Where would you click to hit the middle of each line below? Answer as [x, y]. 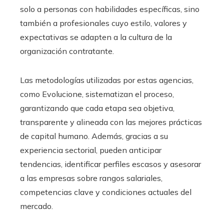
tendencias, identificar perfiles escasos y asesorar [110, 164]
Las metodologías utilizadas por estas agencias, [107, 80]
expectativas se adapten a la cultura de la [96, 37]
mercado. [36, 206]
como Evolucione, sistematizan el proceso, [97, 94]
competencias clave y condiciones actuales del [106, 192]
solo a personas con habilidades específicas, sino [110, 9]
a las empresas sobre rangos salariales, [91, 178]
